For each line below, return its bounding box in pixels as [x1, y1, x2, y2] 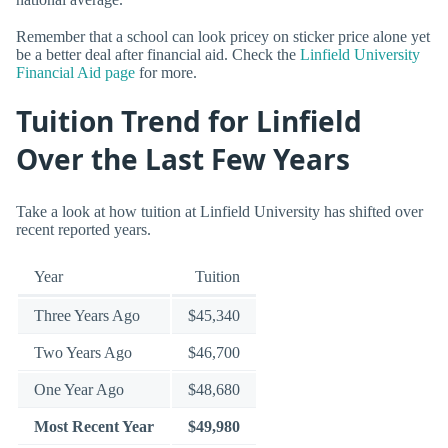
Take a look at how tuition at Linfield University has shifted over [16, 203, 423, 221]
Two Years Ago [34, 344, 132, 362]
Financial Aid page [16, 64, 135, 82]
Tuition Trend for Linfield [16, 101, 362, 140]
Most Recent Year [34, 418, 154, 436]
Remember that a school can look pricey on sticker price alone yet [16, 28, 430, 46]
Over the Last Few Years [16, 139, 350, 178]
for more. [135, 64, 197, 82]
